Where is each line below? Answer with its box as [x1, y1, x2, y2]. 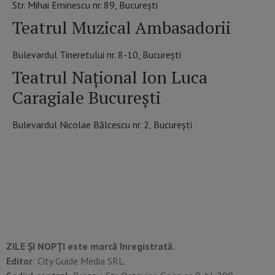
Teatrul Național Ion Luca [12, 66, 207, 89]
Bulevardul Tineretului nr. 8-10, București [12, 48, 181, 61]
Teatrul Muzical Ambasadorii [12, 16, 231, 39]
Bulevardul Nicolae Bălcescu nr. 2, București [12, 118, 192, 131]
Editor [6, 255, 33, 268]
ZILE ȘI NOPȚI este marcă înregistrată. [6, 240, 175, 253]
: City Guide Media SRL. [33, 255, 126, 268]
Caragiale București [12, 86, 161, 109]
